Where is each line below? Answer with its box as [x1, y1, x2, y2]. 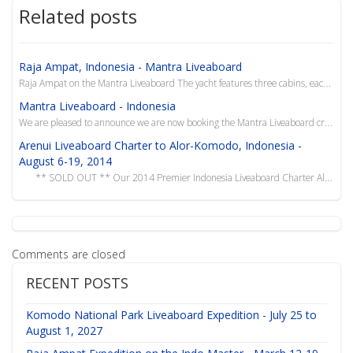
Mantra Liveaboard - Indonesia [19, 98, 176, 113]
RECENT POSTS [25, 273, 128, 293]
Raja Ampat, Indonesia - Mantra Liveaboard [19, 58, 243, 74]
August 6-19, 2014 [19, 153, 113, 169]
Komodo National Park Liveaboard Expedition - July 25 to [25, 307, 317, 322]
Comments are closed [12, 246, 125, 262]
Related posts [19, 2, 138, 29]
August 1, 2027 [25, 322, 102, 338]
